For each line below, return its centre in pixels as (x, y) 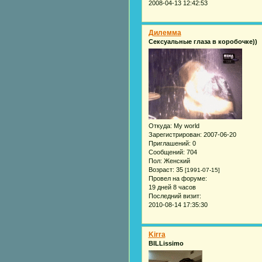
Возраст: (161, 170)
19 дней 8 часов (172, 187)
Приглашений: (169, 144)
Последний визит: (175, 196)
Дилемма (165, 32)
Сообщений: (166, 152)
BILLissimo (166, 243)
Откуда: (160, 126)
